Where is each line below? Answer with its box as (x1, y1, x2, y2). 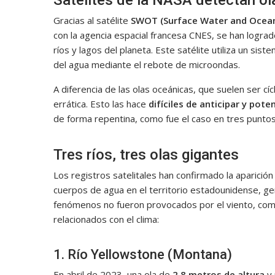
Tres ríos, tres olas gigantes (53, 146, 239, 164)
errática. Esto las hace (53, 98, 149, 110)
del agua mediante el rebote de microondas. (53, 58, 240, 71)
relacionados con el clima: (53, 213, 159, 226)
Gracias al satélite (53, 14, 131, 27)
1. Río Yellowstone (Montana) (53, 247, 232, 263)
